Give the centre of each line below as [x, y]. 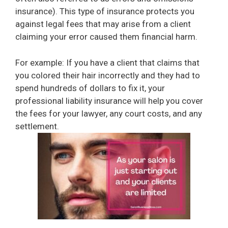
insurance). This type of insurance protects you [105, 11]
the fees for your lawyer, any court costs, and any [109, 113]
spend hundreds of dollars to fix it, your [90, 88]
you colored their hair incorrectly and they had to [108, 75]
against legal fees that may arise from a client [103, 24]
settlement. [37, 126]
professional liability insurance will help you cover [109, 101]
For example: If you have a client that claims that [107, 62]
